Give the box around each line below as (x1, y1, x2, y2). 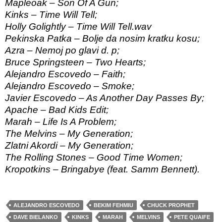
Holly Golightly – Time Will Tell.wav (5, 21, 152, 32)
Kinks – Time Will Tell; (5, 9, 97, 20)
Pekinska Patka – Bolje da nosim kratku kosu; (5, 33, 200, 44)
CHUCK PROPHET (147, 202, 195, 209)
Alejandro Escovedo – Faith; (5, 69, 125, 80)
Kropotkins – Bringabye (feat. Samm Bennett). (5, 164, 200, 175)
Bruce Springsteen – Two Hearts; (5, 57, 146, 68)
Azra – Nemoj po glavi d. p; (5, 45, 119, 56)
